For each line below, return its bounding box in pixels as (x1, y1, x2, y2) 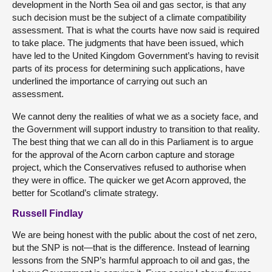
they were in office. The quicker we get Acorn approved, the (12, 175, 246, 185)
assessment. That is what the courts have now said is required (12, 25, 259, 35)
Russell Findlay (12, 208, 83, 219)
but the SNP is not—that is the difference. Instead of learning (12, 242, 250, 253)
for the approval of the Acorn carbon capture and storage (12, 149, 234, 160)
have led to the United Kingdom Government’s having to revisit (12, 50, 259, 61)
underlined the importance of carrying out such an (12, 76, 207, 86)
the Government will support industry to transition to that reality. (12, 124, 260, 134)
